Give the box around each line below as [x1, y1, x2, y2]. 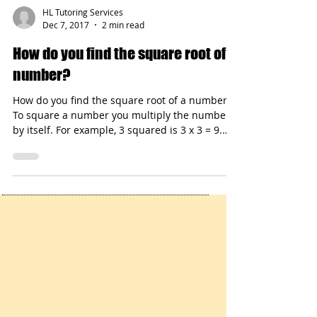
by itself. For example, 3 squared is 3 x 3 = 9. [13, 151, 170, 165]
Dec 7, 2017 [42, 47, 89, 59]
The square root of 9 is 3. [13, 166, 131, 180]
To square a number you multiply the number [13, 136, 230, 150]
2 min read [102, 47, 144, 59]
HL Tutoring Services [42, 35, 123, 46]
